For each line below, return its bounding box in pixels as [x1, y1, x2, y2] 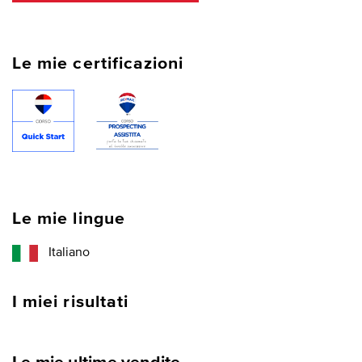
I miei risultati [12, 293, 129, 311]
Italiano [48, 246, 90, 260]
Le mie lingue [12, 210, 125, 229]
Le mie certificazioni [12, 55, 184, 74]
